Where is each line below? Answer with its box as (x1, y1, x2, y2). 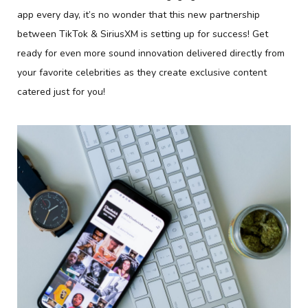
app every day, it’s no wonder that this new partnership (17, 8, 260, 22)
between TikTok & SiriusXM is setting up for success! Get (17, 27, 268, 41)
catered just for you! (17, 85, 105, 99)
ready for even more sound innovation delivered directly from (17, 47, 285, 60)
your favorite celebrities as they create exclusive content (17, 66, 267, 80)
